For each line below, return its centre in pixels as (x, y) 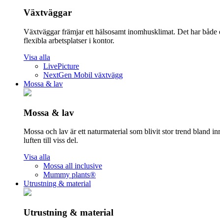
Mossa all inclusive (73, 166)
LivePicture (61, 66)
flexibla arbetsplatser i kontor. (69, 41)
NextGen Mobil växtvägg (83, 75)
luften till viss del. (51, 140)
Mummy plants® (69, 175)
